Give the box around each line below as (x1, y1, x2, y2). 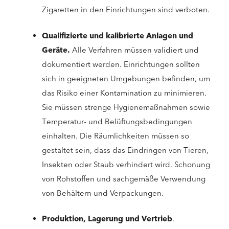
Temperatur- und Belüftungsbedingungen (42, 116, 192, 127)
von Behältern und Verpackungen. (42, 188, 164, 198)
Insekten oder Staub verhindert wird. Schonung (42, 159, 210, 170)
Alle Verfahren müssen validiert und (72, 44, 199, 55)
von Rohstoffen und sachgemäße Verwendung (42, 173, 205, 184)
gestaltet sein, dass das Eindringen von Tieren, (42, 145, 209, 155)
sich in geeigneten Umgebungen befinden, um (42, 73, 210, 84)
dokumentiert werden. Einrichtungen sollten (42, 59, 200, 70)
